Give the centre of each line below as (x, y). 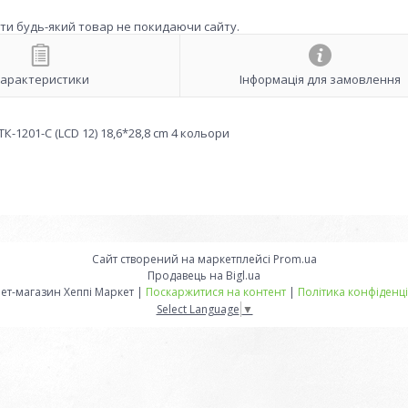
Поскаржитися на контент (216, 292)
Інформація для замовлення (320, 80)
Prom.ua (295, 259)
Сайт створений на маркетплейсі (182, 259)
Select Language (198, 309)
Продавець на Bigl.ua (204, 275)
